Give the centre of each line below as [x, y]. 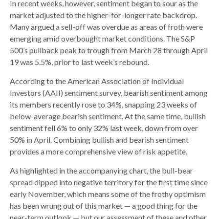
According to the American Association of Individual [97, 81]
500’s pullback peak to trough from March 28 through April [109, 50]
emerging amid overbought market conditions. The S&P [102, 38]
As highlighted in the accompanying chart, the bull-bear [101, 170]
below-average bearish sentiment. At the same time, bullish [108, 116]
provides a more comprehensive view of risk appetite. [99, 151]
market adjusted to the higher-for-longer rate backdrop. [103, 15]
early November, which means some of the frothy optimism [108, 194]
